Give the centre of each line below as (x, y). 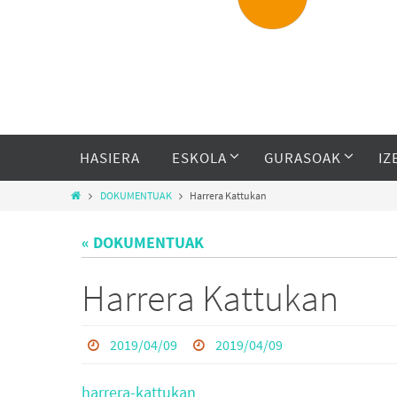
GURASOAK (303, 158)
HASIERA (110, 158)
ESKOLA (199, 158)
